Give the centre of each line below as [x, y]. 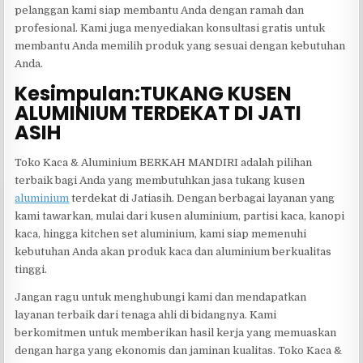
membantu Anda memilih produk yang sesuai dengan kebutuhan [180, 45]
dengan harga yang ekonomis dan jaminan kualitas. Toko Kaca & [179, 351]
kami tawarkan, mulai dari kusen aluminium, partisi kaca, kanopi [180, 216]
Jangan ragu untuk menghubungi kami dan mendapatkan [161, 297]
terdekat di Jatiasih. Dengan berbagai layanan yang [202, 199]
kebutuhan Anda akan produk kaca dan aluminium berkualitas [173, 252]
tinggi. [31, 270]
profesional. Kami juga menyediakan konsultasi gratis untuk [170, 28]
